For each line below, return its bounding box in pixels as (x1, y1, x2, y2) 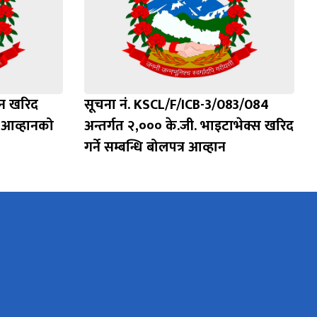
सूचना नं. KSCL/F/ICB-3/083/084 (83, 93, 269, 117)
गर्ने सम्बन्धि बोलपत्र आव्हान (83, 135, 226, 160)
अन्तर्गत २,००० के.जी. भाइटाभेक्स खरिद (83, 114, 294, 139)
